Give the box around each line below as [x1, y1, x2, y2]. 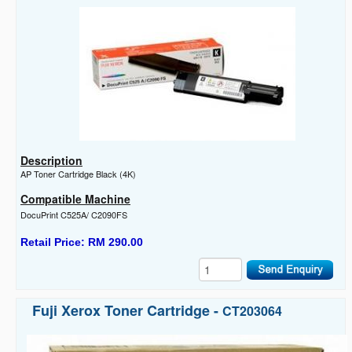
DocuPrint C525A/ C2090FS [20, 208, 127, 222]
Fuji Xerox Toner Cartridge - [32, 300, 222, 321]
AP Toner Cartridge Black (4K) [20, 167, 136, 181]
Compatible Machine [20, 191, 130, 207]
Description [20, 152, 82, 169]
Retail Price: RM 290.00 [20, 236, 143, 249]
